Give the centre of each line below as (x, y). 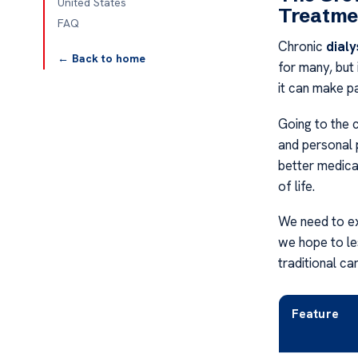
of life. (296, 186)
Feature (315, 314)
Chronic (302, 47)
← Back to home (101, 58)
